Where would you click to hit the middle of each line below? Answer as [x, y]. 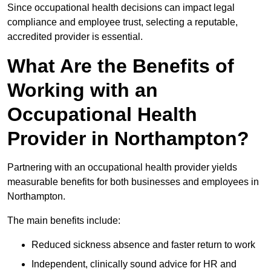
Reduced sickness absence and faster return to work [143, 245]
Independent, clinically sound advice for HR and [134, 264]
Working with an [83, 90]
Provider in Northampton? [128, 139]
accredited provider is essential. [75, 37]
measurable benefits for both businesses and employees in [133, 182]
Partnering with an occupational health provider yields [122, 168]
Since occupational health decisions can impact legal [121, 8]
